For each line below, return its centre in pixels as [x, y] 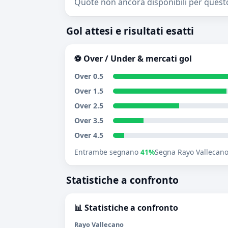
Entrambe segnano [107, 152]
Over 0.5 [89, 76]
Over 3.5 [89, 120]
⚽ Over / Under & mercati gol [133, 59]
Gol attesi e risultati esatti [130, 31]
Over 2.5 [89, 106]
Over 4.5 [89, 135]
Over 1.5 [89, 91]
